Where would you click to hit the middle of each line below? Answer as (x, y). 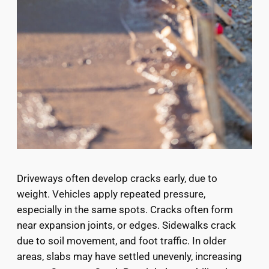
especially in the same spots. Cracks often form (125, 210)
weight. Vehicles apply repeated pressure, (111, 194)
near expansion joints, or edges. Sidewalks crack (126, 225)
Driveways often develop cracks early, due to (117, 179)
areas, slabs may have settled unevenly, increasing (129, 257)
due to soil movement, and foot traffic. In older (122, 241)
